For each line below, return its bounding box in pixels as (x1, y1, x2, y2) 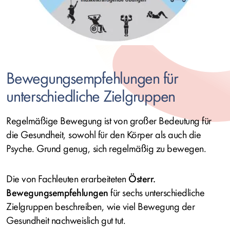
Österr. (128, 172, 156, 185)
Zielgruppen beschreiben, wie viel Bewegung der (6, 200, 195, 213)
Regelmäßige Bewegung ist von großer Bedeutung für (6, 114, 212, 127)
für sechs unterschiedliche (108, 186, 204, 199)
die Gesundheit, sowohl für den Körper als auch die (6, 128, 201, 141)
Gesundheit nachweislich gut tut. (6, 214, 125, 226)
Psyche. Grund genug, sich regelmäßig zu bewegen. (6, 142, 206, 155)
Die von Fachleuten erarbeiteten (6, 172, 128, 185)
